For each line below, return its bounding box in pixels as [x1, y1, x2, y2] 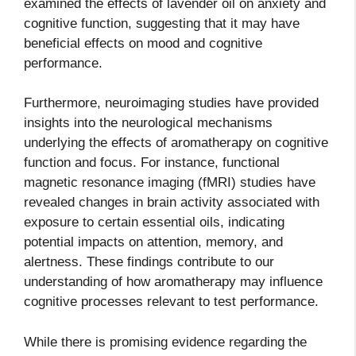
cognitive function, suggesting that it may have [24, 15, 300, 31]
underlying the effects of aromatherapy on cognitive [24, 135, 328, 151]
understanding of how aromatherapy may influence [24, 274, 323, 290]
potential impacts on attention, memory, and [24, 234, 283, 250]
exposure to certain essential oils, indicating [24, 215, 284, 230]
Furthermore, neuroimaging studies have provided [24, 95, 319, 111]
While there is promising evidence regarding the [24, 334, 307, 350]
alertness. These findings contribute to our [24, 254, 274, 270]
